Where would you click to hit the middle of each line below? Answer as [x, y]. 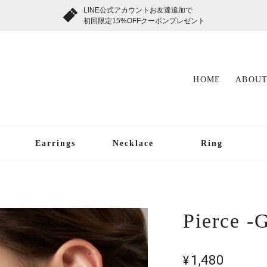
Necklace [133, 143]
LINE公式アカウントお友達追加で [138, 10]
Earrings [55, 143]
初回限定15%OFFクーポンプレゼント [144, 21]
